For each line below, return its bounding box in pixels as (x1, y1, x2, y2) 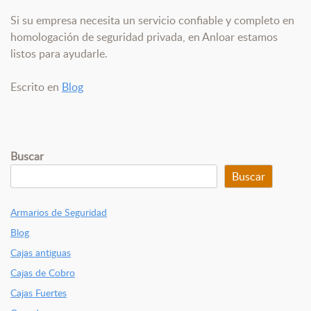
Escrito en (10, 79, 62, 95)
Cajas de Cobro (10, 266, 75, 280)
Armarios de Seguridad (10, 205, 107, 219)
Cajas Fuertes (10, 286, 67, 300)
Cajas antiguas (10, 246, 71, 260)
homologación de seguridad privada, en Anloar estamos (10, 29, 278, 45)
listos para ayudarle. (10, 46, 108, 62)
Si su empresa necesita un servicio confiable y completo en (10, 12, 294, 28)
